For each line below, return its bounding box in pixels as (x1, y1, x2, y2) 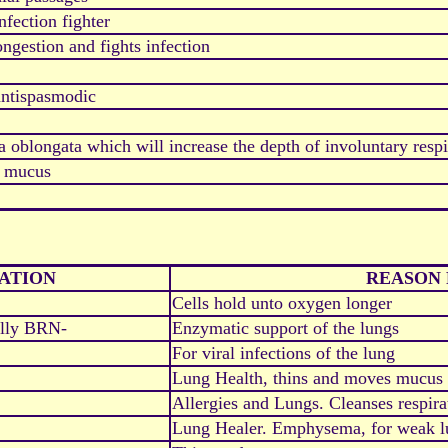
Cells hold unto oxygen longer (172, 293, 392, 314)
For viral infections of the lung (172, 343, 395, 364)
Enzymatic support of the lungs (172, 318, 399, 339)
